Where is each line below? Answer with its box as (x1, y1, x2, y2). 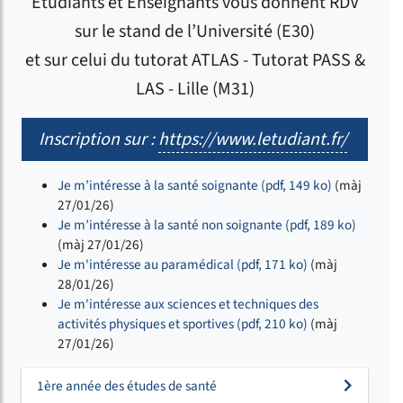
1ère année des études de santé (37, 375, 217, 396)
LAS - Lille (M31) (135, 76, 255, 102)
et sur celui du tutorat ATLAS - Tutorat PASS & (24, 47, 365, 73)
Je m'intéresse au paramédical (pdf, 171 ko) (58, 254, 308, 274)
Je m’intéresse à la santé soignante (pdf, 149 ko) (58, 175, 332, 195)
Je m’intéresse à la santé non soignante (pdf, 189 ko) (58, 214, 356, 235)
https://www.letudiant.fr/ (158, 126, 347, 152)
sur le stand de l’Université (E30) (75, 18, 315, 44)
